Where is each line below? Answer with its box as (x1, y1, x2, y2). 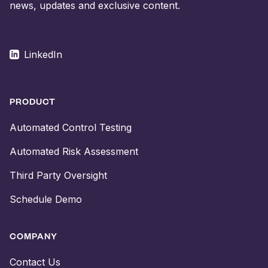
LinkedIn (24, 48, 62, 61)
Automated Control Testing (10, 121, 132, 134)
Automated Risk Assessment (10, 145, 138, 158)
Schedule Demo (10, 193, 82, 206)
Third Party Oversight (10, 169, 107, 182)
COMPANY (10, 230, 57, 242)
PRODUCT (10, 96, 56, 108)
